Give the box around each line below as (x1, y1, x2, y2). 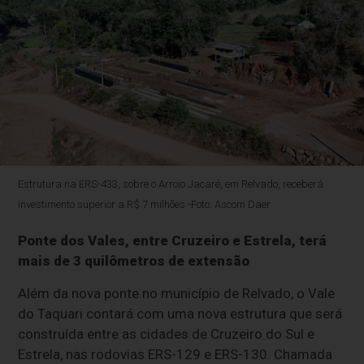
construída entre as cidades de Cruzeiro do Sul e (18, 326, 315, 343)
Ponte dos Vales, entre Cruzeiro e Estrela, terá (18, 232, 327, 249)
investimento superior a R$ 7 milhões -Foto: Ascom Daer (18, 198, 271, 211)
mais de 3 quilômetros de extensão (18, 253, 250, 270)
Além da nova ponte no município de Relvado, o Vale (18, 285, 336, 302)
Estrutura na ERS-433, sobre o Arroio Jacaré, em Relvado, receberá (18, 178, 324, 191)
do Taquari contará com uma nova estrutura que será (18, 305, 343, 323)
